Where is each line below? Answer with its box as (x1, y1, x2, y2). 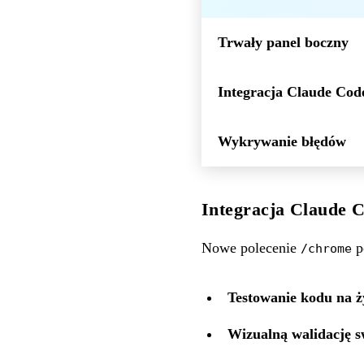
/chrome (301, 240, 352, 255)
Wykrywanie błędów (218, 132, 346, 149)
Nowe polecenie (201, 239, 301, 256)
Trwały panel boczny (218, 33, 349, 50)
